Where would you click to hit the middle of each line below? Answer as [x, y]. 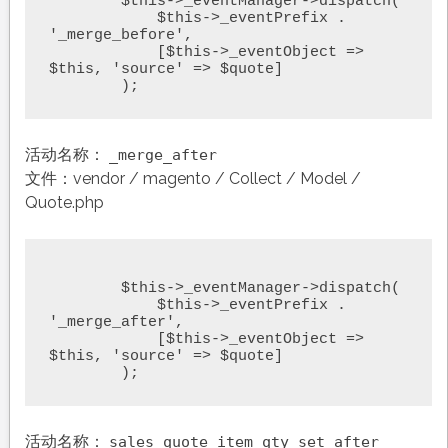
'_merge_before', [120, 35]
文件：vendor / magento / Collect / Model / [192, 178]
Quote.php [64, 202]
